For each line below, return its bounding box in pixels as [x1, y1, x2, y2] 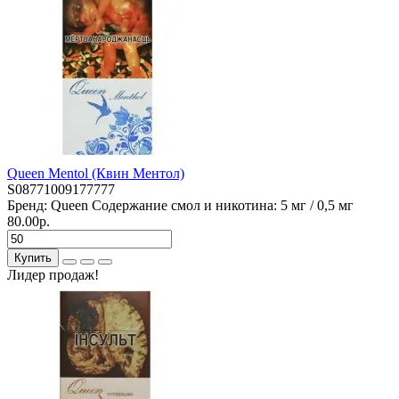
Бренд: [7, 197, 51, 213]
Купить [14, 250, 52, 265]
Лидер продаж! [7, 266, 99, 282]
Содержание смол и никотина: [88, 197, 281, 213]
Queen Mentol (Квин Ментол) [7, 165, 184, 181]
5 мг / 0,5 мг [281, 197, 354, 213]
